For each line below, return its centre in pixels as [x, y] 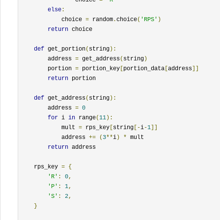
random [101, 19]
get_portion [65, 49]
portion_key [99, 69]
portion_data [144, 69]
